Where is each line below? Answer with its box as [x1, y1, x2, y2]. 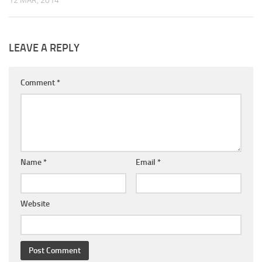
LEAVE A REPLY [9, 41, 80, 54]
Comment [20, 77, 57, 88]
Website [20, 198, 50, 209]
